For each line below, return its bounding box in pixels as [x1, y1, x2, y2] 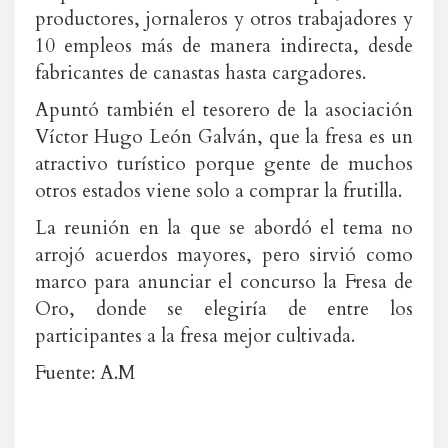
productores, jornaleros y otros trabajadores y [35, 6, 413, 32]
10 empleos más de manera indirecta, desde [35, 33, 413, 59]
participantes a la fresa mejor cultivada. [35, 323, 355, 349]
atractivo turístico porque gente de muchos [35, 151, 413, 177]
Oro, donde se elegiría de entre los [35, 296, 413, 322]
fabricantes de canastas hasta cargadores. [35, 60, 366, 86]
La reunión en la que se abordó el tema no [35, 215, 413, 241]
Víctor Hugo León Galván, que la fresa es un [35, 124, 413, 150]
